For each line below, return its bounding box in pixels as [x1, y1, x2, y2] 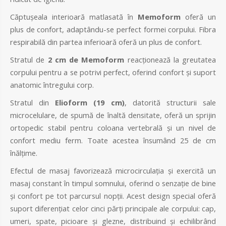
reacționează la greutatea [124, 54, 216, 65]
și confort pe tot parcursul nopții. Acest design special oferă [10, 191, 216, 201]
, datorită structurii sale [124, 97, 216, 108]
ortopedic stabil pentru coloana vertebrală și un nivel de [10, 123, 216, 133]
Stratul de [10, 54, 48, 65]
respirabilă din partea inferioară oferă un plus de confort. [10, 37, 202, 47]
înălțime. [10, 148, 37, 158]
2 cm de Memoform [47, 54, 125, 65]
